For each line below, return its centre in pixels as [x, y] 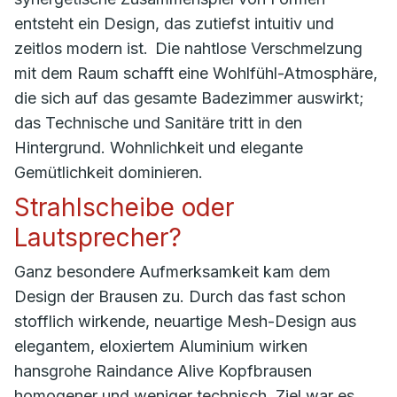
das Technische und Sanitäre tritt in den [158, 123]
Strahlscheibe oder [124, 207]
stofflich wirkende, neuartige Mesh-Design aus [185, 321]
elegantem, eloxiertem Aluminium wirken [161, 346]
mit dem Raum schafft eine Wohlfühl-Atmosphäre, [196, 73]
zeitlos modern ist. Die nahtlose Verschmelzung [188, 48]
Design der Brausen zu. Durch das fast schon [180, 296]
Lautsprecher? [98, 237]
